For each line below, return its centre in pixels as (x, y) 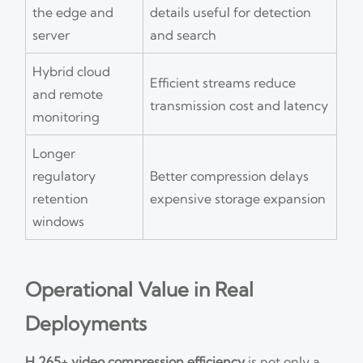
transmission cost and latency (239, 105)
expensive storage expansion (238, 198)
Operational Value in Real (140, 289)
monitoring (66, 116)
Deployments (86, 323)
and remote (68, 94)
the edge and (73, 12)
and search (184, 34)
